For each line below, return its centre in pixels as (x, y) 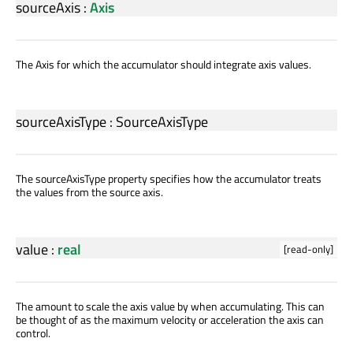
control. (33, 333)
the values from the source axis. (89, 192)
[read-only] (308, 249)
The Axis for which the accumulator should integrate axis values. (163, 65)
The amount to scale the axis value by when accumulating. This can (170, 307)
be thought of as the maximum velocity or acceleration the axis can (170, 320)
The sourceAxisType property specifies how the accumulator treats (169, 179)
